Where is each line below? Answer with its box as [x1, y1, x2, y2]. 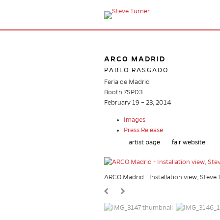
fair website [172, 139, 205, 146]
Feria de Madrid [104, 79, 150, 85]
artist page [129, 139, 160, 146]
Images [124, 116, 145, 123]
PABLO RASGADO [104, 67, 168, 74]
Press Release [124, 127, 163, 134]
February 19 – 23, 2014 [104, 99, 171, 106]
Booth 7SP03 [104, 89, 142, 96]
